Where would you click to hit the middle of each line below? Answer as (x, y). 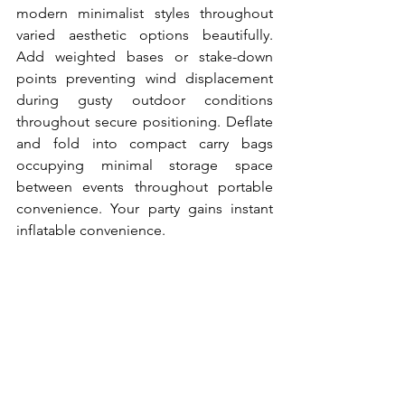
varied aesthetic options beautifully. (145, 35)
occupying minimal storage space (145, 165)
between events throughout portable (145, 187)
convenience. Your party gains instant (145, 208)
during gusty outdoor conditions (145, 100)
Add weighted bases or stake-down (145, 57)
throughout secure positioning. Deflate (145, 122)
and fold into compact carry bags (145, 143)
